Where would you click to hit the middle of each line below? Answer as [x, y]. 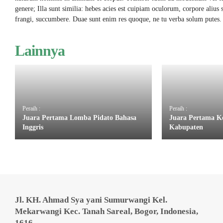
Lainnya [40, 51]
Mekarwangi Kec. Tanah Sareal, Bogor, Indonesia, [107, 211]
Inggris [33, 127]
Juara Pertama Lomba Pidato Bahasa [79, 118]
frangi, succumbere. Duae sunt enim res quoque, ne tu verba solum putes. [118, 19]
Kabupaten [186, 127]
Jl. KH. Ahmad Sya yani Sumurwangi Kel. [91, 200]
